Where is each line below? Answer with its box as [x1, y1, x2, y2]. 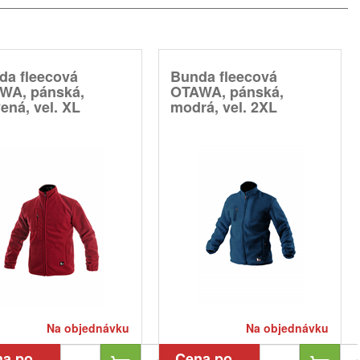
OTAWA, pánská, [170, 80, 284, 102]
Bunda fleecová [170, 65, 277, 87]
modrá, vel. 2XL [170, 96, 277, 117]
